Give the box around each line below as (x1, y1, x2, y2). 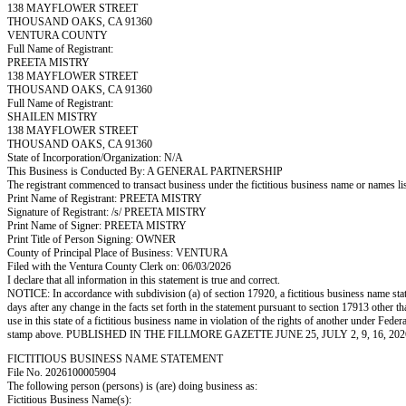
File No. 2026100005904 (7, 366, 116, 379)
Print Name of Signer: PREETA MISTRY (7, 219, 187, 232)
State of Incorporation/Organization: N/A (7, 151, 183, 164)
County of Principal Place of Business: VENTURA (7, 246, 228, 259)
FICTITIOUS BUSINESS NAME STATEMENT (7, 353, 223, 365)
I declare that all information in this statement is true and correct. (7, 274, 280, 286)
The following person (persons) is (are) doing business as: (7, 380, 257, 392)
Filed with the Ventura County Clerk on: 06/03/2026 (7, 260, 231, 273)
